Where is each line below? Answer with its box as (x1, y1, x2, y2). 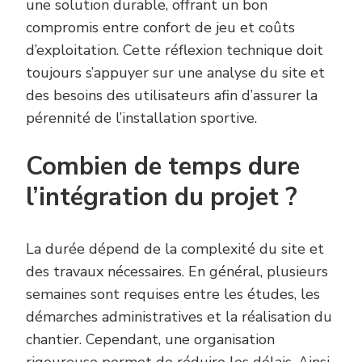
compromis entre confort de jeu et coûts (26, 17, 295, 37)
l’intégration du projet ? (26, 179, 297, 214)
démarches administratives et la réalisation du (26, 306, 332, 326)
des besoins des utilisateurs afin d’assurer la (26, 85, 318, 105)
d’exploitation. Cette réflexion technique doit (26, 40, 323, 60)
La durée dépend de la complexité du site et (26, 238, 324, 259)
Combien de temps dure (26, 149, 300, 183)
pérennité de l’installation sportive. (26, 107, 257, 128)
